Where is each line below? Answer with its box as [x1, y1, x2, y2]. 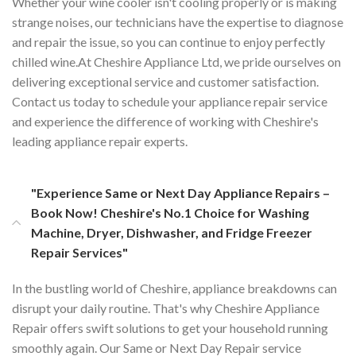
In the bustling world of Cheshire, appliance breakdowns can [12, 280, 337, 296]
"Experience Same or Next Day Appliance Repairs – [31, 184, 330, 200]
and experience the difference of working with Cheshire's [12, 113, 319, 129]
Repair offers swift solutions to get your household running [12, 319, 328, 335]
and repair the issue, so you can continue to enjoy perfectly [12, 33, 325, 49]
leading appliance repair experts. [12, 133, 188, 149]
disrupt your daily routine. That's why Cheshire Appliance [12, 300, 319, 315]
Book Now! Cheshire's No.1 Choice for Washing [31, 204, 309, 220]
